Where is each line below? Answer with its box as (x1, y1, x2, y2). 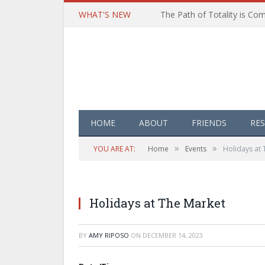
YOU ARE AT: (93, 143, 135, 154)
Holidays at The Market (89, 195, 225, 211)
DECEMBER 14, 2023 (143, 230, 203, 240)
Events (185, 143, 206, 154)
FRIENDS (192, 117, 227, 128)
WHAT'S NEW (79, 9, 131, 20)
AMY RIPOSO (89, 230, 129, 240)
